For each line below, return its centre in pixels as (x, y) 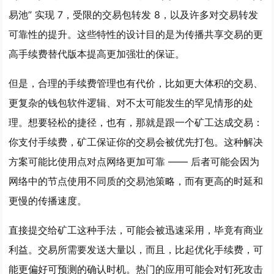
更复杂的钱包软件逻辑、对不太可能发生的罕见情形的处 (131, 103)
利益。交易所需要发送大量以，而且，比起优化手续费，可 (136, 250)
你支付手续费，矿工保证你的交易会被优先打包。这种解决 (136, 142)
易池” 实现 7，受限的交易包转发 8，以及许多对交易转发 (134, 15)
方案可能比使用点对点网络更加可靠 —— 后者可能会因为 (134, 161)
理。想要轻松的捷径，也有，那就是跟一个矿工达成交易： (136, 122)
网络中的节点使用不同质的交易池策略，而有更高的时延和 (136, 181)
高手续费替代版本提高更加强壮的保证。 (97, 54)
